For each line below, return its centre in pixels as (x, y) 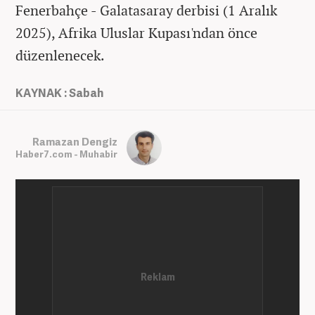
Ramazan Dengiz (75, 141)
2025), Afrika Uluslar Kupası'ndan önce (136, 33)
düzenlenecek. (60, 56)
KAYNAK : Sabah (59, 93)
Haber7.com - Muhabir (66, 154)
